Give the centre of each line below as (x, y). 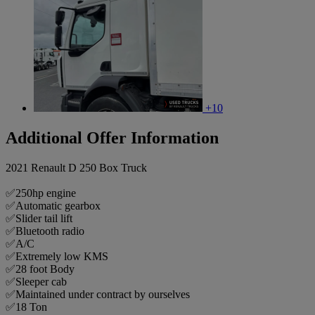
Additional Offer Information (112, 138)
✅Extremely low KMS (57, 256)
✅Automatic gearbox (53, 205)
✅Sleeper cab (36, 281)
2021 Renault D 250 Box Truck (76, 167)
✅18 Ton (26, 307)
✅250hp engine (41, 193)
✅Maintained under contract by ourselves (98, 294)
